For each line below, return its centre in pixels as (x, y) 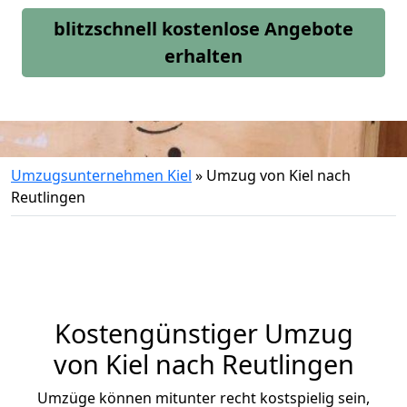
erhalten (203, 56)
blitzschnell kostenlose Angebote (203, 29)
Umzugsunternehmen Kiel (101, 175)
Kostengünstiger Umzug (203, 333)
